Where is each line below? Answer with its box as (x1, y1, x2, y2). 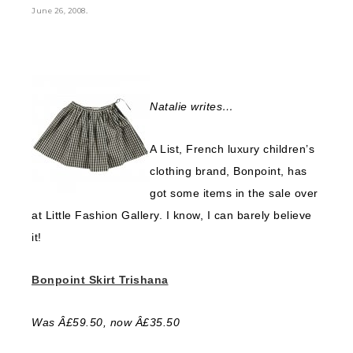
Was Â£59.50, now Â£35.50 (32, 316, 180, 329)
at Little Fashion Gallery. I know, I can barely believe (32, 209, 312, 221)
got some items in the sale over (150, 187, 318, 199)
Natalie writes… (150, 100, 234, 113)
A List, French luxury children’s (150, 143, 314, 155)
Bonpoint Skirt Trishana (32, 273, 169, 286)
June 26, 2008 (32, 6, 86, 15)
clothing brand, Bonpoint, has (150, 165, 307, 177)
